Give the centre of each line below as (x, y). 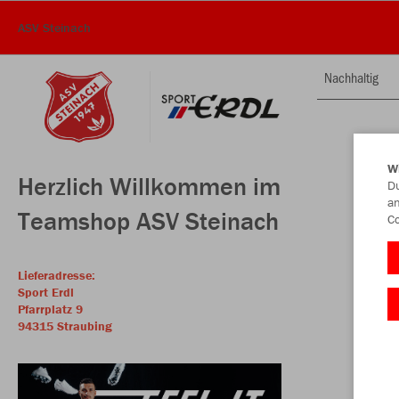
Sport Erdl (46, 292)
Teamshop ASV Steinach (148, 221)
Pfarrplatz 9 (50, 309)
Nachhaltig (351, 77)
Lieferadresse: (57, 275)
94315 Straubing (65, 326)
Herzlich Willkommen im (149, 186)
